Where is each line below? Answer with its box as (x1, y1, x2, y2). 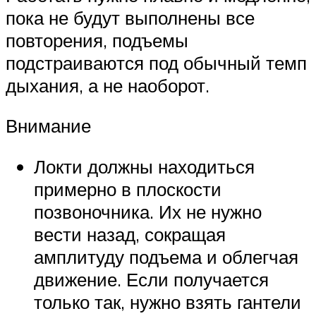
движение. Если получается (34, 267, 269, 291)
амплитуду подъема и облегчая (34, 245, 298, 268)
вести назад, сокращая (34, 222, 226, 245)
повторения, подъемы (6, 28, 188, 51)
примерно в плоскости (34, 177, 221, 200)
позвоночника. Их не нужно (34, 200, 262, 223)
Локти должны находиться (34, 154, 255, 178)
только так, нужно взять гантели (34, 290, 301, 313)
